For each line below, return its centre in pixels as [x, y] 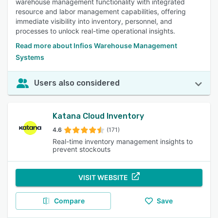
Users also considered [77, 83]
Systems [30, 57]
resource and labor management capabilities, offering [101, 11]
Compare [69, 201]
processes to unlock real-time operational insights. [95, 31]
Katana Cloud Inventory [98, 116]
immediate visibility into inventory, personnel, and [94, 21]
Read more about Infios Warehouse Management [96, 45]
